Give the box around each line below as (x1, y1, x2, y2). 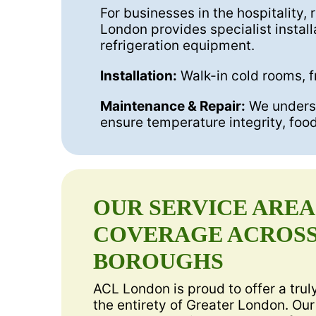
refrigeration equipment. (100, 37, 255, 54)
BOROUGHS (93, 248, 224, 274)
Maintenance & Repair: (100, 98, 245, 115)
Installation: (100, 68, 177, 85)
